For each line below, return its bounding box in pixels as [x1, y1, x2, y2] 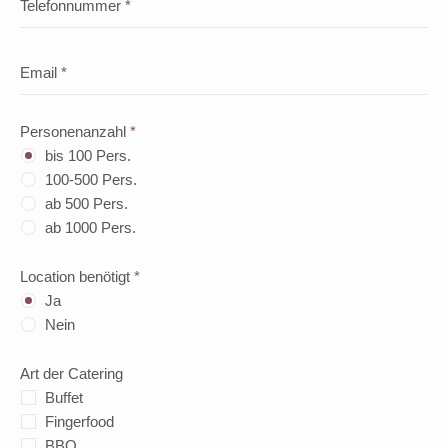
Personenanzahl [20, 122, 131, 140]
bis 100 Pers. [45, 146, 132, 164]
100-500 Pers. [45, 170, 138, 188]
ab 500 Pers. [45, 194, 129, 212]
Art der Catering [20, 364, 124, 382]
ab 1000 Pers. [45, 218, 137, 236]
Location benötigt [20, 267, 135, 285]
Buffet [45, 388, 84, 406]
